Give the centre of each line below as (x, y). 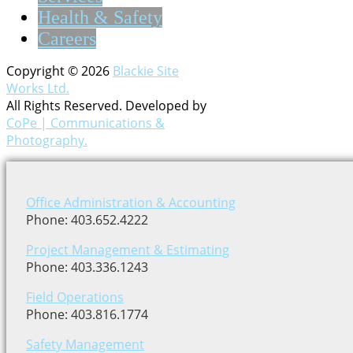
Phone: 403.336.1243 (87, 268)
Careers (67, 39)
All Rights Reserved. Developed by (106, 106)
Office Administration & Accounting (131, 203)
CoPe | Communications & (85, 123)
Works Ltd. (38, 89)
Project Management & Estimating (128, 250)
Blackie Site (146, 71)
